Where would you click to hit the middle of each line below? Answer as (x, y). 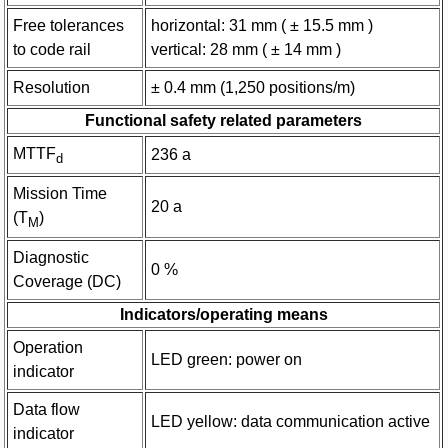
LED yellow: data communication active (291, 421)
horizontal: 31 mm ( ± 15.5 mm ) (262, 25)
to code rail (52, 49)
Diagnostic (51, 257)
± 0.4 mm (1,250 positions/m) (253, 87)
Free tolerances (69, 25)
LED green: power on (227, 359)
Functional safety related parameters (224, 120)
